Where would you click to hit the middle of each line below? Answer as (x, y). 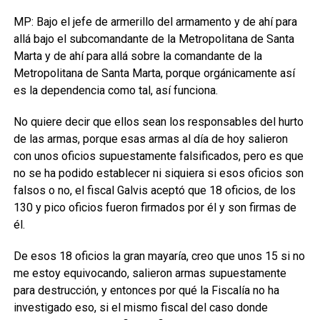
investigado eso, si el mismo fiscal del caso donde (140, 307)
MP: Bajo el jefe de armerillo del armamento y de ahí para (155, 22)
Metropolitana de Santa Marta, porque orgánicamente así (154, 73)
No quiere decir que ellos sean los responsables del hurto (158, 122)
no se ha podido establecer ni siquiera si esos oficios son (158, 173)
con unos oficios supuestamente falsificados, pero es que (158, 156)
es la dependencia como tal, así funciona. (115, 90)
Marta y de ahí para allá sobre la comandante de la (137, 56)
